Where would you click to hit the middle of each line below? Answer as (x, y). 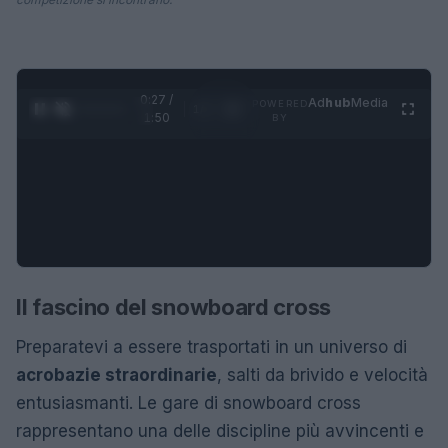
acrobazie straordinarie (116, 374)
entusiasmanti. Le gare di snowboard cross (188, 402)
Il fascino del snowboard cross (173, 306)
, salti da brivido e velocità (322, 374)
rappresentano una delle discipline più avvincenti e (220, 430)
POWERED (280, 103)
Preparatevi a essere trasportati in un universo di (211, 346)
